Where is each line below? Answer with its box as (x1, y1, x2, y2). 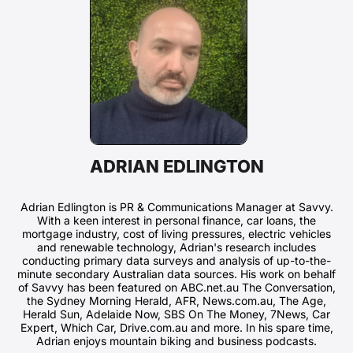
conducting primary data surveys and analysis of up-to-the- (22, 254, 331, 268)
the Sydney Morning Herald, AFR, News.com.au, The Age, (27, 294, 326, 308)
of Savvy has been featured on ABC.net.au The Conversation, (17, 281, 336, 295)
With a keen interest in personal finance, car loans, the (37, 214, 316, 228)
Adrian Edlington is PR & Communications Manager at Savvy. (20, 200, 333, 214)
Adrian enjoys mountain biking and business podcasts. (36, 334, 317, 348)
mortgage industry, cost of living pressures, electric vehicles (22, 227, 331, 241)
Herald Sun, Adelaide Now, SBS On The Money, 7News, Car (23, 307, 330, 321)
